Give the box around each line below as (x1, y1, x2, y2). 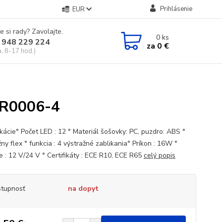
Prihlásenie (160, 4, 192, 13)
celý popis (143, 151, 175, 160)
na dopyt (67, 184, 99, 193)
